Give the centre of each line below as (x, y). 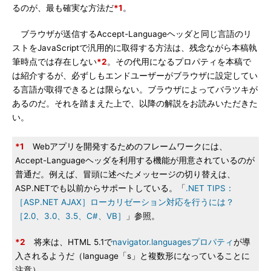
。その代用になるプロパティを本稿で (179, 62)
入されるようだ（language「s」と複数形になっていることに (132, 256)
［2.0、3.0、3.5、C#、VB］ (70, 216)
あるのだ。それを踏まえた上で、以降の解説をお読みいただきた (135, 103)
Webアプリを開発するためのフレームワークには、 (126, 146)
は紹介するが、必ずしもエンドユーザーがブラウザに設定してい (135, 76)
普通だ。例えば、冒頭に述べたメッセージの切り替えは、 (125, 174)
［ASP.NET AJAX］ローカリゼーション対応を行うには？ (125, 202)
